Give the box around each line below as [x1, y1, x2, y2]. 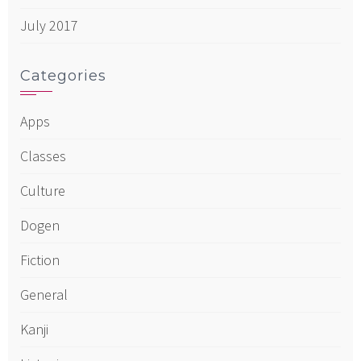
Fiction [20, 251, 60, 270]
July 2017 [20, 16, 78, 35]
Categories [20, 67, 106, 85]
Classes [20, 147, 66, 166]
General [20, 285, 68, 305]
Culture [20, 181, 65, 201]
